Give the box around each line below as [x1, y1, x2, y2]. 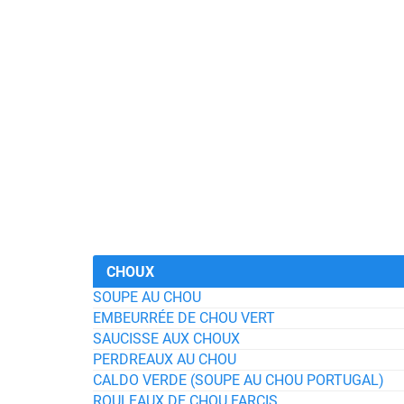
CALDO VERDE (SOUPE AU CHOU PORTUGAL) [93, 372, 384, 389]
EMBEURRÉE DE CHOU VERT [93, 309, 275, 326]
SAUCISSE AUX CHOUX [93, 330, 240, 347]
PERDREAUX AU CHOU [93, 351, 236, 368]
